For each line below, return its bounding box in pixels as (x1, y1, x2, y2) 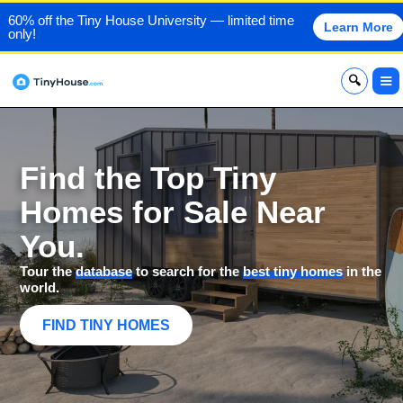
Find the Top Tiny (20, 160, 277, 196)
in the (343, 264, 382, 280)
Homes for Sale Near (20, 194, 327, 230)
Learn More (323, 20, 393, 34)
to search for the (132, 264, 244, 280)
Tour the (20, 264, 76, 280)
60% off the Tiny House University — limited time (8, 13, 295, 28)
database (76, 264, 133, 280)
